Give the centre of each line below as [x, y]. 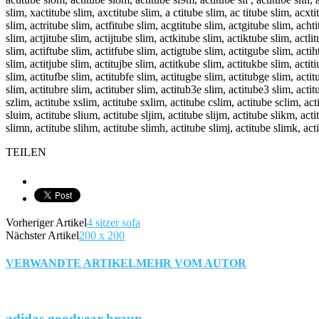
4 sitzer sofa [114, 223]
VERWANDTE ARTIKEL [71, 263]
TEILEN [26, 152]
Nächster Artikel [42, 236]
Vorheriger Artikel [46, 223]
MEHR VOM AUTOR [191, 263]
